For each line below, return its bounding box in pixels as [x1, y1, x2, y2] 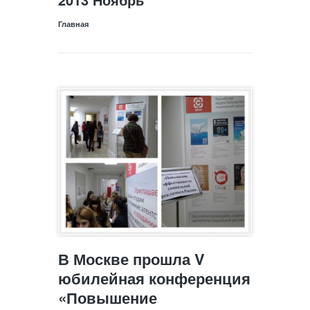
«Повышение [58, 286, 157, 309]
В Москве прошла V [58, 247, 205, 270]
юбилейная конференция [58, 266, 250, 289]
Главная [58, 19, 89, 29]
